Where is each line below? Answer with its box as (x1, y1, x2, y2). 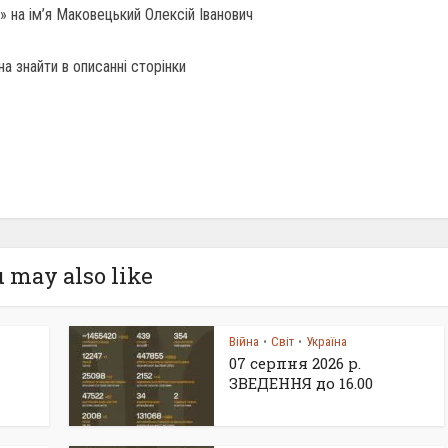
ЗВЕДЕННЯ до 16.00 (229, 373, 373, 393)
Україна (306, 334, 347, 349)
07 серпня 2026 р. (229, 353, 361, 373)
